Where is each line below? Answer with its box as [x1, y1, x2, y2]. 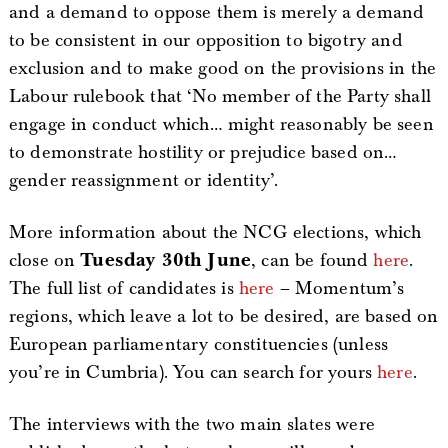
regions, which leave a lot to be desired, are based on [8, 305, 439, 328]
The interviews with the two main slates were [8, 413, 375, 436]
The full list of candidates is [8, 277, 239, 300]
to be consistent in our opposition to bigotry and [8, 29, 403, 52]
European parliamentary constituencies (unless [8, 333, 389, 356]
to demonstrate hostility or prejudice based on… [8, 141, 398, 164]
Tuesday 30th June [80, 249, 252, 272]
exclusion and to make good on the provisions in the [8, 57, 437, 80]
